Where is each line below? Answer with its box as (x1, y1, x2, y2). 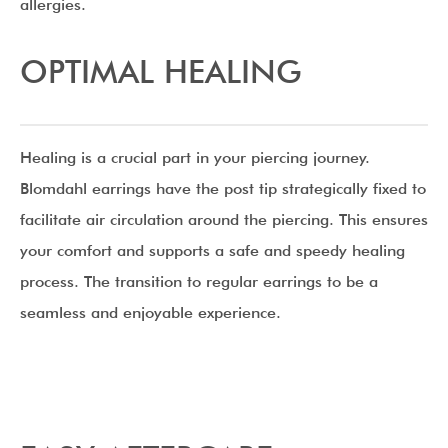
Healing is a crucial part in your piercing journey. (20, 148, 370, 167)
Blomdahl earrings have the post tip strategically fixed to (20, 179, 426, 198)
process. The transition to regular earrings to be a (20, 272, 378, 291)
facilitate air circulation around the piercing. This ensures (20, 210, 428, 229)
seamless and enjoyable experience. (20, 303, 281, 322)
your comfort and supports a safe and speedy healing (20, 241, 405, 260)
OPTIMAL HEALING (20, 52, 302, 91)
